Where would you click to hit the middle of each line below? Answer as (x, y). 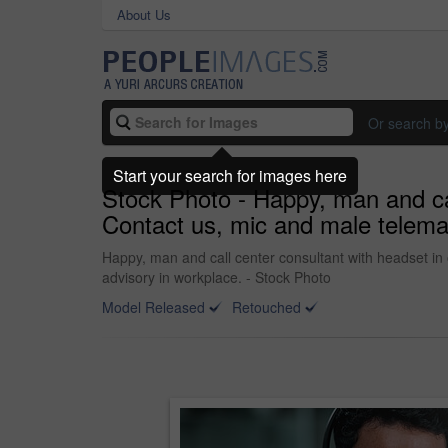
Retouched (266, 307)
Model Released (153, 307)
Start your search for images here (230, 175)
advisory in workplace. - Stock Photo (216, 277)
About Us (144, 14)
